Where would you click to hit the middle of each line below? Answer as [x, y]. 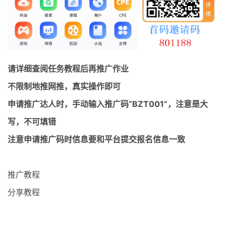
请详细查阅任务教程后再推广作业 [68, 68]
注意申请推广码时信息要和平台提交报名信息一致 [96, 139]
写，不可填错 [32, 121]
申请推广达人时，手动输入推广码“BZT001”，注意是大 [108, 104]
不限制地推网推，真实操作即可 [64, 86]
